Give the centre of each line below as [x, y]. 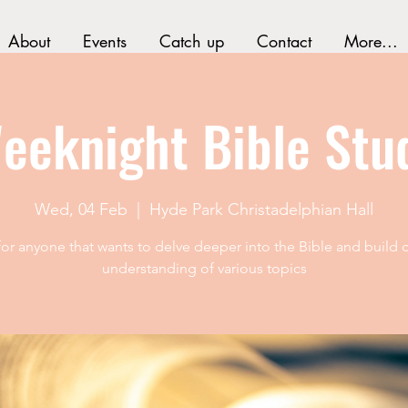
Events [104, 41]
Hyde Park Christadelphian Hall [261, 209]
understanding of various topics [204, 268]
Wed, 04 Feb [81, 209]
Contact [284, 41]
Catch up [191, 41]
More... [371, 41]
